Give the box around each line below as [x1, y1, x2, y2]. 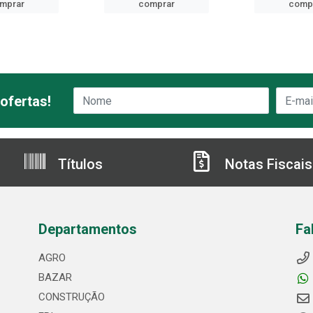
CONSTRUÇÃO [38, 291, 105, 303]
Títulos [54, 156, 103, 173]
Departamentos [38, 221, 137, 238]
